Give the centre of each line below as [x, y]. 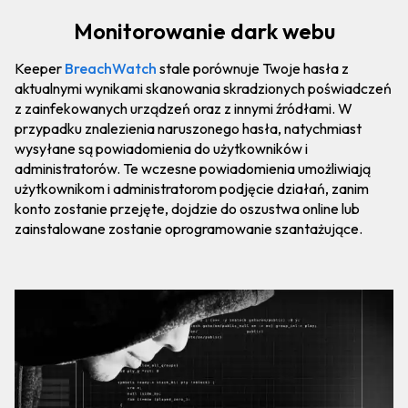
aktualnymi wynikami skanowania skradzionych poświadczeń [203, 88]
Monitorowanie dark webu [204, 31]
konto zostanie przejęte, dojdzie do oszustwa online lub [187, 209]
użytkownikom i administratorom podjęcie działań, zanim [192, 189]
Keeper [40, 68]
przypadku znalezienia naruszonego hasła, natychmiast [188, 128]
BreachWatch [111, 68]
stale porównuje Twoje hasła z [253, 68]
